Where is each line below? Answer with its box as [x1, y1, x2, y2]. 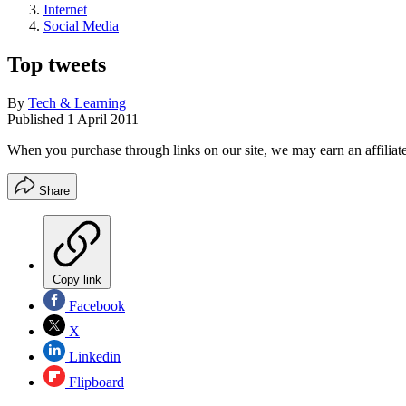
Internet [43, 2, 87, 17]
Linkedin [65, 348, 121, 364]
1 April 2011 [67, 111, 139, 127]
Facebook [65, 297, 125, 314]
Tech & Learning [28, 94, 126, 111]
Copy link [53, 272, 101, 286]
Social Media [43, 18, 119, 34]
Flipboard [65, 373, 124, 390]
